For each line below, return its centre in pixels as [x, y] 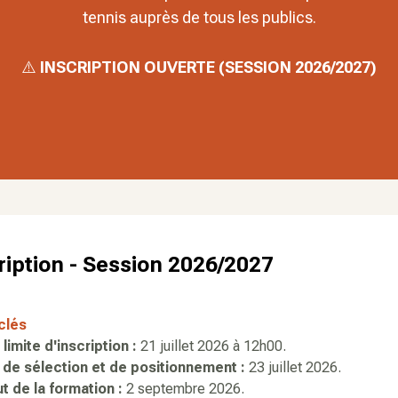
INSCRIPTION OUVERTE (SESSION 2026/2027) [208, 67]
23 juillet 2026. [293, 367]
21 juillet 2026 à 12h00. [211, 346]
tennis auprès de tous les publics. [199, 17]
